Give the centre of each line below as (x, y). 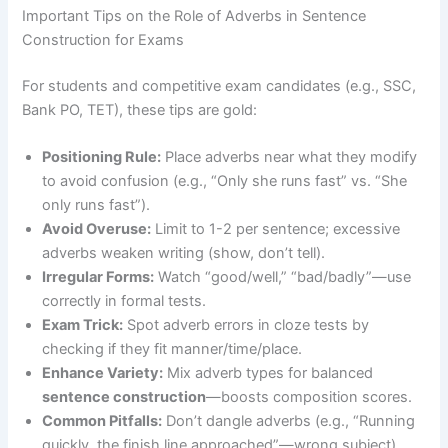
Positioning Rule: (102, 157)
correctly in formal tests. (124, 301)
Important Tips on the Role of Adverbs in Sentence (194, 16)
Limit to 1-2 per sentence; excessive (276, 229)
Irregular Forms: (98, 277)
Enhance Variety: (103, 373)
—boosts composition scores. (309, 397)
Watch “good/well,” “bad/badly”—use (283, 277)
